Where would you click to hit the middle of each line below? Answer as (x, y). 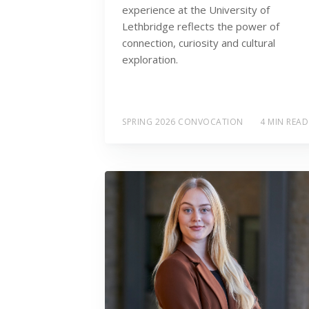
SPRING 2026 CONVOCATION (183, 121)
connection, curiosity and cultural (199, 43)
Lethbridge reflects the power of (201, 27)
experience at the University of (196, 10)
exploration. (150, 60)
